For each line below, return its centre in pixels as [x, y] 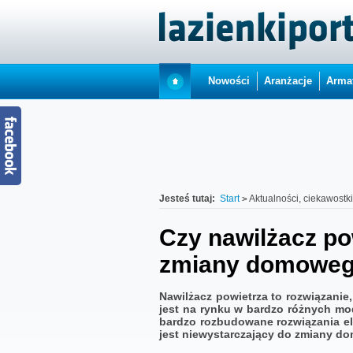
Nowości [229, 81]
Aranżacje [288, 81]
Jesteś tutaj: [187, 199]
